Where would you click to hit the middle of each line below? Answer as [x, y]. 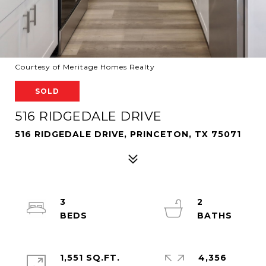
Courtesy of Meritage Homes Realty [85, 67]
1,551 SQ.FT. [90, 258]
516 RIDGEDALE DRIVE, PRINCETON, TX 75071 [128, 134]
